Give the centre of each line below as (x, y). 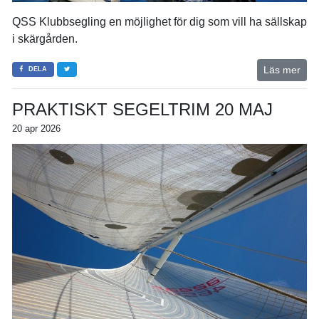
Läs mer (282, 69)
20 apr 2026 (36, 128)
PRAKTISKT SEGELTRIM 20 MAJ (142, 109)
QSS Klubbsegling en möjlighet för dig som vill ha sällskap (159, 21)
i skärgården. (45, 38)
